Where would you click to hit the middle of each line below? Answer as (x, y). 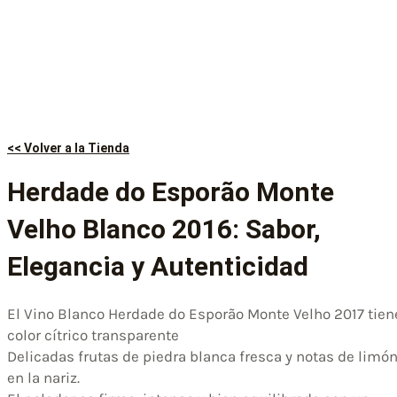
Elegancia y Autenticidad (158, 266)
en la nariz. (43, 377)
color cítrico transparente (93, 335)
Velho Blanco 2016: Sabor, (164, 229)
